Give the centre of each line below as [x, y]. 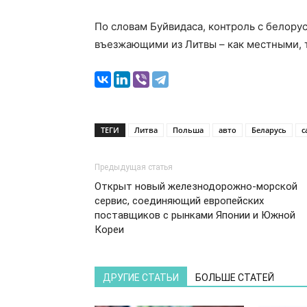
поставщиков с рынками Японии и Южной [195, 215]
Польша [188, 130]
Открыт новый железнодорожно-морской [196, 186]
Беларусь [269, 130]
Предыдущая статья [134, 167]
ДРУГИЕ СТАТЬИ [141, 278]
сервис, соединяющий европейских [179, 201]
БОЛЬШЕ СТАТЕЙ [235, 278]
